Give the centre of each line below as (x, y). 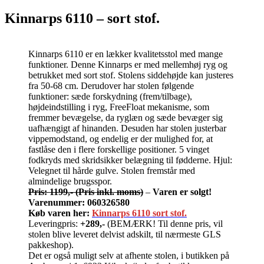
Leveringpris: (54, 223)
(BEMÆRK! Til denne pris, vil (164, 223)
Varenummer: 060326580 (79, 202)
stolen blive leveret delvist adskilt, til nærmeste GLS (125, 234)
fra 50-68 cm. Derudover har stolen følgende (111, 85)
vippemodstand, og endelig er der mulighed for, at (121, 138)
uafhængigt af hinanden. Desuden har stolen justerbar (127, 128)
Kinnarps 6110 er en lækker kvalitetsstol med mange (126, 54)
